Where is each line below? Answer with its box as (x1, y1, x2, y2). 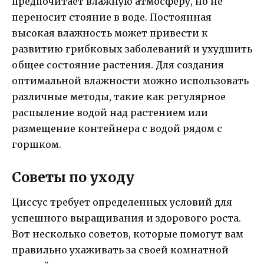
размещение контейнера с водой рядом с (12, 123, 222, 135)
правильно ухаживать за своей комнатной (12, 243, 229, 256)
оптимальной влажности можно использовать (12, 75, 249, 87)
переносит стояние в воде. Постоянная (12, 11, 212, 24)
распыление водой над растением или (12, 107, 208, 119)
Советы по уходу (12, 168, 134, 186)
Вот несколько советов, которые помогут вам (12, 227, 243, 240)
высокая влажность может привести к (12, 27, 208, 39)
